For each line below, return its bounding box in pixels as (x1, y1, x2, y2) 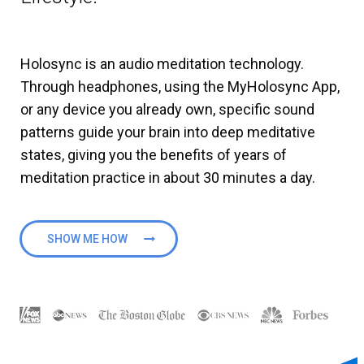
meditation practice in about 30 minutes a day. (20, 169, 315, 186)
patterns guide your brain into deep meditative (20, 123, 315, 141)
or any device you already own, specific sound (20, 101, 314, 118)
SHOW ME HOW (46, 232, 128, 245)
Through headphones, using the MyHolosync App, (20, 78, 340, 95)
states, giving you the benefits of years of (20, 146, 287, 163)
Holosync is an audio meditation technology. (20, 55, 304, 72)
